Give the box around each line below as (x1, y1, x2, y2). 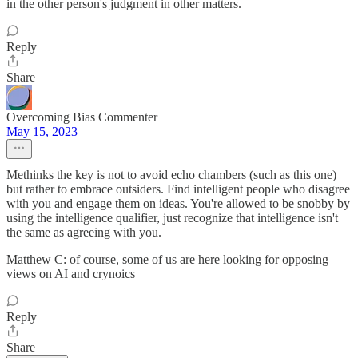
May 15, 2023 (6, 125, 78, 138)
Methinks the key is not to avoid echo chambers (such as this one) (6, 168, 336, 181)
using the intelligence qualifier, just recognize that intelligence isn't (6, 211, 338, 225)
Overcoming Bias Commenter (6, 110, 157, 124)
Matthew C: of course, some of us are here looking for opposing (6, 253, 328, 266)
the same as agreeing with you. (6, 225, 161, 239)
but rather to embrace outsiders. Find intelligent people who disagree (6, 182, 350, 196)
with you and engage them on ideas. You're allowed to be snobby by (6, 197, 350, 210)
